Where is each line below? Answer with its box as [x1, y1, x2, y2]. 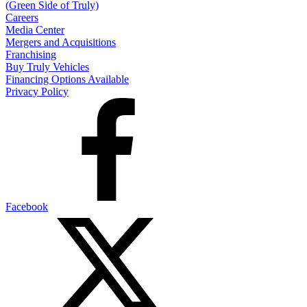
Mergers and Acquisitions [5, 36, 116, 49]
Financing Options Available [5, 73, 129, 86]
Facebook [5, 201, 48, 213]
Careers [5, 12, 38, 24]
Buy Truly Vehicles [5, 61, 89, 73]
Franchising [5, 49, 56, 61]
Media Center [5, 24, 64, 36]
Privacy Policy [5, 86, 69, 98]
